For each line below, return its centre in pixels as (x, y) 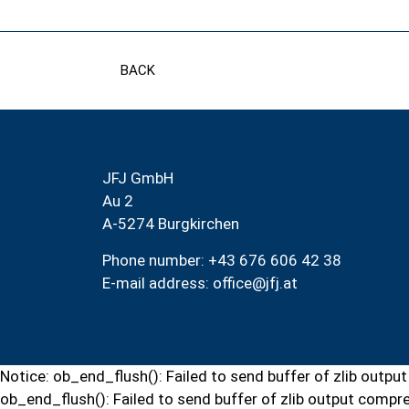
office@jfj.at (255, 283)
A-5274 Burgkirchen (171, 224)
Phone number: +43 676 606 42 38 (222, 260)
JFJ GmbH (138, 178)
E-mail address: (157, 283)
